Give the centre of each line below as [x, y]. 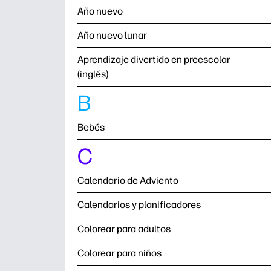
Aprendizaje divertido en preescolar [154, 60]
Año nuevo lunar [112, 35]
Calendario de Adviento [128, 181]
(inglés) [93, 74]
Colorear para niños [119, 253]
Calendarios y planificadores [139, 205]
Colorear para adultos [124, 229]
